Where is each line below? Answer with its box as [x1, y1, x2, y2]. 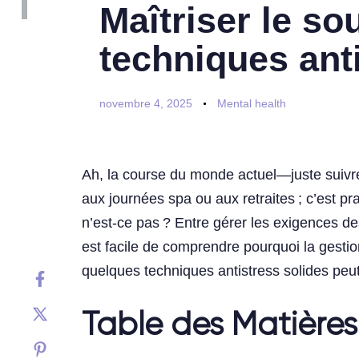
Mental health [216, 97, 286, 111]
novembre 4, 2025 [99, 97, 192, 111]
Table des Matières [82, 310, 357, 343]
